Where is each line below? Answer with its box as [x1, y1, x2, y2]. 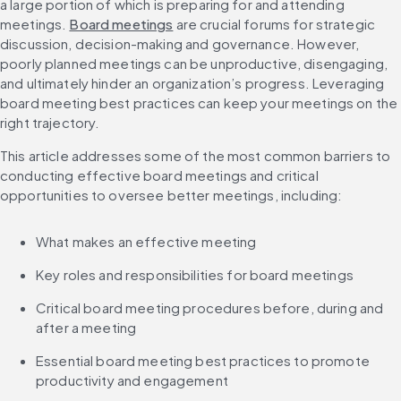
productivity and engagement [36, 371, 228, 389]
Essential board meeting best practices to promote [36, 352, 370, 370]
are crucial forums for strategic [173, 15, 376, 33]
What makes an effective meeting [36, 233, 257, 251]
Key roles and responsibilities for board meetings [36, 266, 354, 284]
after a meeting [36, 319, 137, 337]
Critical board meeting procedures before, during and [36, 299, 384, 317]
